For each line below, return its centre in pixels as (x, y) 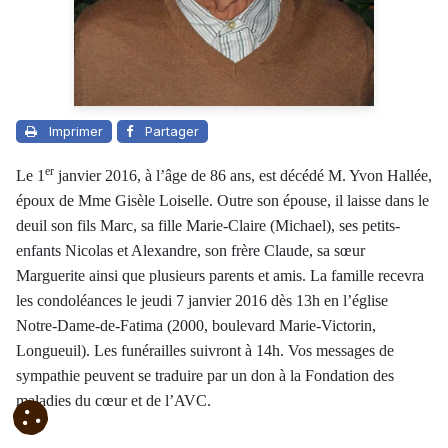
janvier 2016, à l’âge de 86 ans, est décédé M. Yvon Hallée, (243, 176)
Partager (172, 131)
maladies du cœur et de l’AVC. (113, 401)
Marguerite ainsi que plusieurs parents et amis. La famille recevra (220, 276)
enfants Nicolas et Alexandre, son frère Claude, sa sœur (190, 251)
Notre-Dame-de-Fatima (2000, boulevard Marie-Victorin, (196, 326)
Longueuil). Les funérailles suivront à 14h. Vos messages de (205, 351)
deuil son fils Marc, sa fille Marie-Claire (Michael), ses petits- (208, 226)
